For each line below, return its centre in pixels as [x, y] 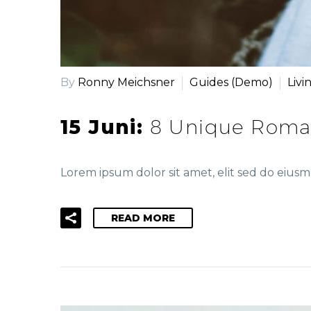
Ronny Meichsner [126, 82]
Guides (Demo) [231, 82]
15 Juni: [105, 127]
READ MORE [143, 218]
